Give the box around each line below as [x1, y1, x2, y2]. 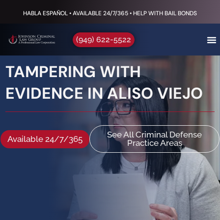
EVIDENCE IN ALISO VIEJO [5, 83, 203, 104]
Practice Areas [127, 138, 182, 148]
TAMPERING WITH [5, 61, 141, 82]
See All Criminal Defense [107, 130, 202, 139]
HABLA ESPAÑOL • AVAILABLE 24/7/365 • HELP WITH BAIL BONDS [23, 9, 197, 17]
